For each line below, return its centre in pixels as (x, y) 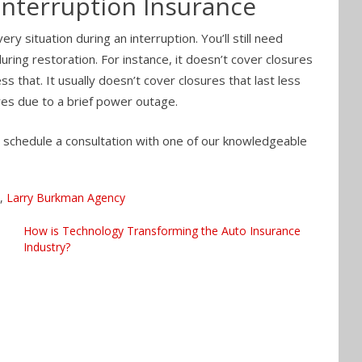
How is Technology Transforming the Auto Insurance (162, 231)
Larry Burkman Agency (66, 198)
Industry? (47, 247)
